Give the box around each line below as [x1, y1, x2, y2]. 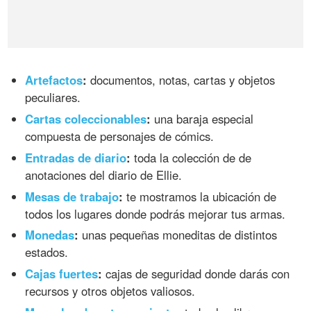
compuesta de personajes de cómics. [25, 127, 215, 144]
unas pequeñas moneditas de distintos [78, 226, 278, 244]
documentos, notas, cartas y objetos [87, 71, 276, 88]
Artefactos [25, 71, 83, 88]
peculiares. [25, 88, 81, 106]
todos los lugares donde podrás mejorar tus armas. [25, 205, 286, 222]
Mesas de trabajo [25, 187, 119, 205]
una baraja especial [151, 110, 254, 127]
